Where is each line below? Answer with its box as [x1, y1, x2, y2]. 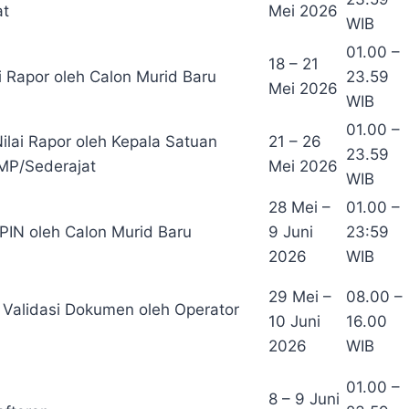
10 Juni [268, 312, 320, 331]
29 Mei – [268, 288, 331, 307]
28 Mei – [268, 198, 330, 217]
